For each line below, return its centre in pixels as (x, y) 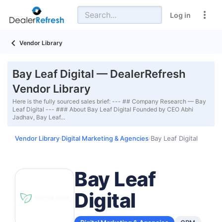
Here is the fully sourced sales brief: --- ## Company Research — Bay (109, 101)
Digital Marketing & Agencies (105, 138)
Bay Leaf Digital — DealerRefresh (99, 74)
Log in (180, 15)
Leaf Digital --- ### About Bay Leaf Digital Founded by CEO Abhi (103, 109)
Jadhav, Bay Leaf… (39, 117)
